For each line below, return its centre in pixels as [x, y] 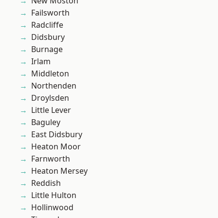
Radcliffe [47, 25]
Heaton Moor [56, 147]
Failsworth [50, 13]
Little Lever [51, 110]
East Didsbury [57, 135]
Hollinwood [52, 208]
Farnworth [51, 159]
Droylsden [50, 98]
